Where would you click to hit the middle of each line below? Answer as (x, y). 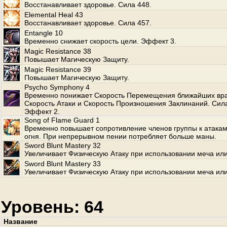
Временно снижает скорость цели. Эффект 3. (100, 41)
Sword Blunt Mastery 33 (63, 164)
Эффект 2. (42, 111)
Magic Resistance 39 (58, 69)
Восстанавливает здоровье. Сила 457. (88, 23)
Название (21, 221)
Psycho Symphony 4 (57, 87)
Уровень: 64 (52, 207)
